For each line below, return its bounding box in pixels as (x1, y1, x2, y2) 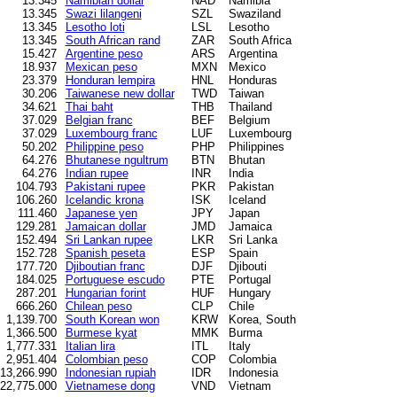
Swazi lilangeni (65, 6, 142, 20)
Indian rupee (65, 166, 128, 180)
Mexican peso (65, 59, 137, 74)
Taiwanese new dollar (65, 86, 175, 100)
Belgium (228, 113, 270, 127)
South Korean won (65, 312, 160, 326)
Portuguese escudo (65, 272, 165, 286)
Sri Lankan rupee (65, 232, 152, 246)
